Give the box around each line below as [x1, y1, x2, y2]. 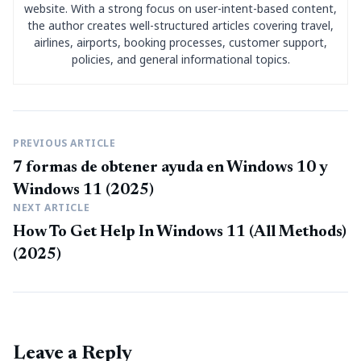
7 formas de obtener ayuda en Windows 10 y [13, 160, 328, 176]
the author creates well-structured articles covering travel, [27, 18, 334, 33]
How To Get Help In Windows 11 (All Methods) [13, 224, 346, 240]
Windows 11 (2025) [13, 182, 154, 198]
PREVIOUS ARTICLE [13, 136, 116, 150]
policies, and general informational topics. [71, 52, 290, 67]
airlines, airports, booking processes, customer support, [34, 35, 327, 50]
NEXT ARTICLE [13, 201, 90, 214]
